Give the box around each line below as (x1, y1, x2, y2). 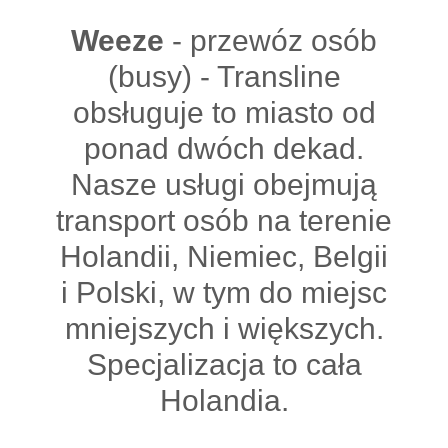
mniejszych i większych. (64, 312, 384, 345)
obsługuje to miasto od (72, 96, 376, 129)
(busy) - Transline (107, 60, 341, 93)
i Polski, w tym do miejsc (61, 276, 387, 309)
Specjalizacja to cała (86, 348, 362, 381)
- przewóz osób (164, 24, 377, 57)
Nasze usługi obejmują (71, 168, 377, 201)
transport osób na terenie (56, 204, 392, 237)
